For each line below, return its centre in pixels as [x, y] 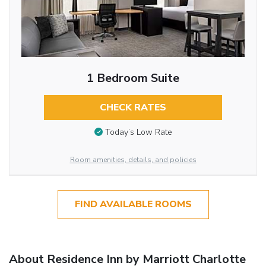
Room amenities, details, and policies [133, 160]
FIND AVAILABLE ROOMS [133, 205]
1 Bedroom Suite [133, 78]
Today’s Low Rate [138, 132]
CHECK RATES [133, 108]
